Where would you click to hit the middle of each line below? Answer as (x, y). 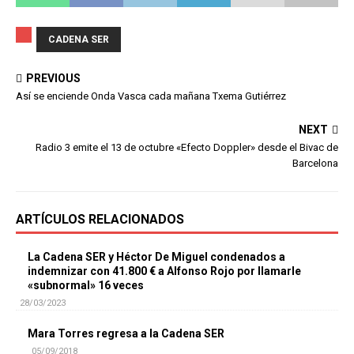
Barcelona (315, 163)
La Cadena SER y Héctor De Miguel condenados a (156, 256)
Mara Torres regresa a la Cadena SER (126, 333)
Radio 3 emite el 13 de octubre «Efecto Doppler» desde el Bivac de (187, 147)
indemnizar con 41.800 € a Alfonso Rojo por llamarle (164, 271)
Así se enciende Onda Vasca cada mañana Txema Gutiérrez (151, 96)
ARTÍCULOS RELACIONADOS (100, 219)
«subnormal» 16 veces (86, 285)
